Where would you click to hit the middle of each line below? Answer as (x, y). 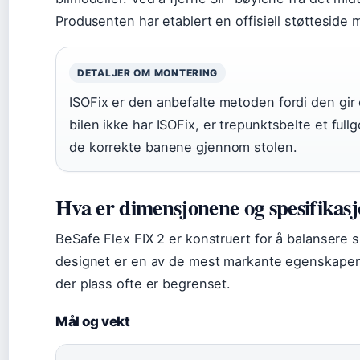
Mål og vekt (93, 321)
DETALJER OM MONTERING (148, 73)
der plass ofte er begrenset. (143, 284)
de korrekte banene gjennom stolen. (183, 147)
